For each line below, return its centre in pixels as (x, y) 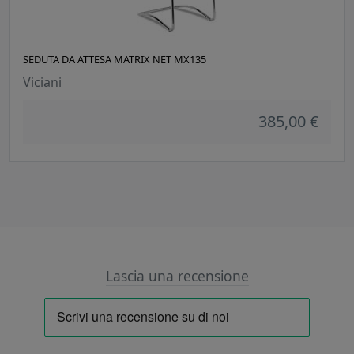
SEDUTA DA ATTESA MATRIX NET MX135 (115, 60)
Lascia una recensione (177, 276)
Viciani (42, 83)
